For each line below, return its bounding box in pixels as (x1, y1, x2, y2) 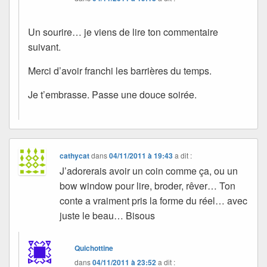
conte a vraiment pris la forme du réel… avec (60, 194, 248, 208)
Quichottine (74, 243, 114, 254)
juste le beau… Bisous (60, 209, 156, 223)
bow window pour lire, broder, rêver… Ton (60, 179, 236, 193)
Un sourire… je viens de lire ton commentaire (28, 25, 218, 39)
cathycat (60, 150, 90, 162)
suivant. (28, 40, 61, 54)
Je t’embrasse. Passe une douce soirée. (28, 88, 197, 102)
